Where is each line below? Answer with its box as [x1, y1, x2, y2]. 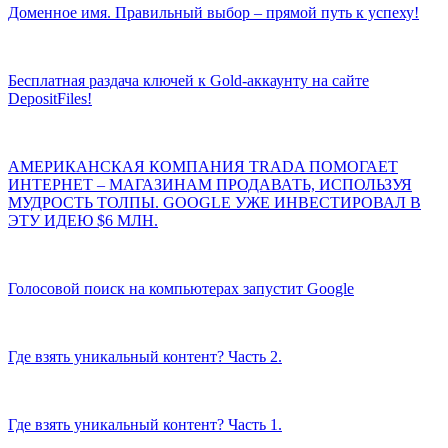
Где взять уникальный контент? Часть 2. [8, 348, 282, 366]
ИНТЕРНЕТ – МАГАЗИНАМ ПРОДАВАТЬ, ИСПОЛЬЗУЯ [8, 176, 412, 194]
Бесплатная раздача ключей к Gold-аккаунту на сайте [8, 72, 369, 90]
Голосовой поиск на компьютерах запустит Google [8, 280, 354, 298]
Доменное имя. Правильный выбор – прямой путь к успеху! [8, 4, 419, 22]
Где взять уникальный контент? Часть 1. [8, 416, 282, 434]
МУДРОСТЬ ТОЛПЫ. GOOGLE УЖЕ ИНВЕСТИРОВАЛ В [8, 194, 421, 212]
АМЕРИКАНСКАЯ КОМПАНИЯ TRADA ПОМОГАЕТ [8, 158, 398, 176]
